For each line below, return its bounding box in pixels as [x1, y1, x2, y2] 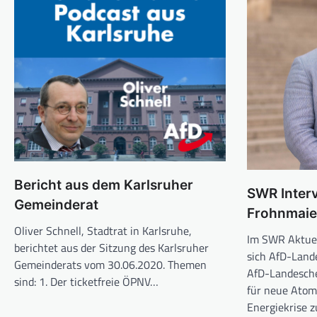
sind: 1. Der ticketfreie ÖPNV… [14, 273, 158, 291]
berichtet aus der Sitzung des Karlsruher [14, 239, 209, 257]
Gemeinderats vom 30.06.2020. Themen [14, 256, 207, 274]
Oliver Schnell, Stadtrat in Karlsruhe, [14, 222, 192, 240]
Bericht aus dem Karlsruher [14, 177, 193, 194]
